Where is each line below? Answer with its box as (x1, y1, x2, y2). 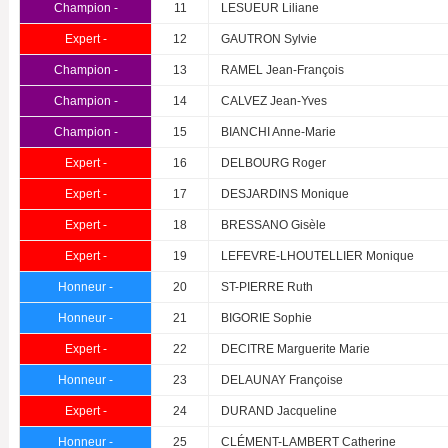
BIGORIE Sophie (221, 311, 312, 326)
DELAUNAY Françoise (221, 373, 343, 388)
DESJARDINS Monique (221, 187, 349, 202)
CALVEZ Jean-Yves (221, 94, 327, 109)
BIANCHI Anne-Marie (221, 125, 336, 140)
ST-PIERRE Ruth (221, 280, 313, 295)
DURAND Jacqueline (221, 404, 337, 419)
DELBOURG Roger (221, 156, 326, 171)
